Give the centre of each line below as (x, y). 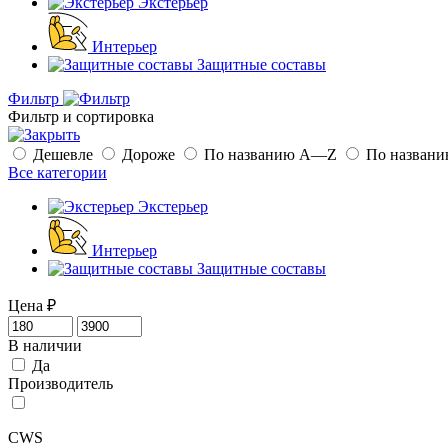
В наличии (45, 345)
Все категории (57, 172)
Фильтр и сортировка (81, 116)
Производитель (60, 383)
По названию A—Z (272, 154)
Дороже (150, 154)
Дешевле (65, 154)
